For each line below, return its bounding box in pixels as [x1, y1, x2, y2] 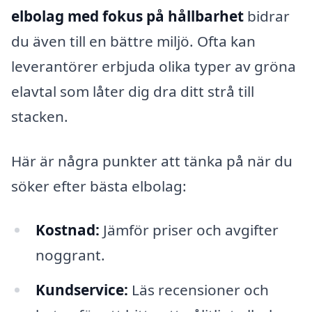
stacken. [11, 106, 68, 126]
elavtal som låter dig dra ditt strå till [11, 81, 254, 101]
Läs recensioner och [127, 280, 269, 300]
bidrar [244, 6, 290, 26]
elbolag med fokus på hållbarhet [11, 6, 244, 26]
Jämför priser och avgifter [99, 220, 279, 240]
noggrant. [35, 245, 105, 265]
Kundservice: [35, 280, 128, 300]
